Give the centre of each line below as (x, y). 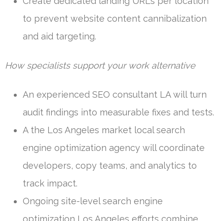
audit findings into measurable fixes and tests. (118, 112)
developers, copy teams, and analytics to (110, 165)
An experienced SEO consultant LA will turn (115, 94)
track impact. (50, 183)
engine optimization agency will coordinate (114, 147)
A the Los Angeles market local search (104, 130)
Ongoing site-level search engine (93, 201)
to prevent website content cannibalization (115, 18)
